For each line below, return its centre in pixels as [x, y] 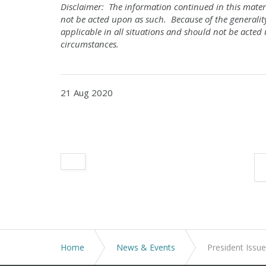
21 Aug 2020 [87, 93]
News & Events [146, 247]
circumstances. [90, 44]
